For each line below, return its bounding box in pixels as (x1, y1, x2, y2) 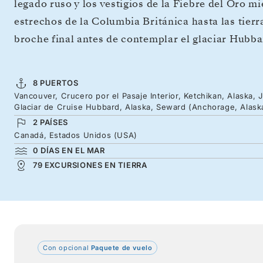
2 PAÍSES (33, 117, 68, 127)
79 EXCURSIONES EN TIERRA (33, 160, 147, 170)
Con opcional (43, 243, 89, 252)
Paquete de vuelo (89, 243, 153, 252)
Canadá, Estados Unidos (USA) (14, 130, 137, 140)
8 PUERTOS (33, 77, 79, 87)
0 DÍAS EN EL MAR (33, 145, 105, 155)
